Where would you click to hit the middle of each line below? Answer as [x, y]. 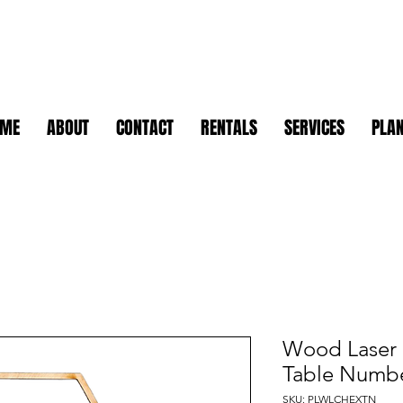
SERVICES [314, 128]
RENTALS [229, 128]
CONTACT [145, 128]
